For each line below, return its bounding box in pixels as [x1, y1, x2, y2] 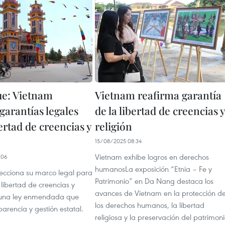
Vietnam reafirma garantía [95, 88, 221, 102]
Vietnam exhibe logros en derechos [95, 152, 209, 162]
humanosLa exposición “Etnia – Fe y [95, 164, 212, 174]
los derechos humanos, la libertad [95, 200, 204, 210]
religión [95, 119, 132, 133]
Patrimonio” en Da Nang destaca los [95, 176, 213, 186]
